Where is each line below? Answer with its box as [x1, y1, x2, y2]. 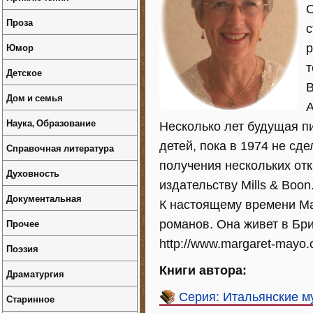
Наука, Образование [6, 116, 96, 129]
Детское [6, 66, 42, 79]
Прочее [6, 217, 39, 230]
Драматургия [6, 267, 64, 280]
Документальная [6, 191, 82, 205]
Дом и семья [6, 91, 63, 104]
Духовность [6, 166, 59, 180]
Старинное [6, 292, 54, 305]
